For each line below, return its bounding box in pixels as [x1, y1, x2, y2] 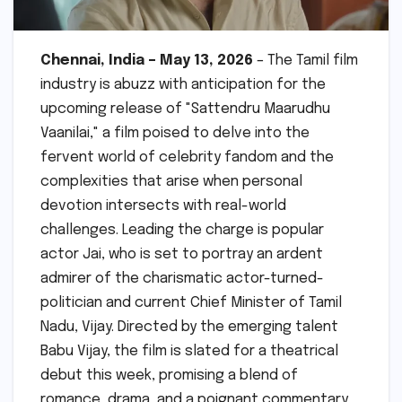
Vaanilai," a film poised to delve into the [40, 126, 310, 142]
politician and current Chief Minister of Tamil [40, 295, 342, 311]
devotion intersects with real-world [40, 198, 286, 214]
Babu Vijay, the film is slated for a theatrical [40, 344, 338, 360]
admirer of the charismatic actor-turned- [40, 271, 324, 287]
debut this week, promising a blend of [40, 368, 298, 384]
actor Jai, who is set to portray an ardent [40, 247, 323, 263]
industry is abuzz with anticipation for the [40, 77, 326, 93]
